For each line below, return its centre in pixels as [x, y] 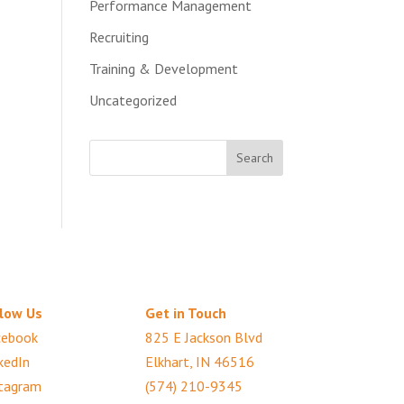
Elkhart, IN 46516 [200, 361]
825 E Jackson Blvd [204, 337]
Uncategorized [133, 100]
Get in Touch [186, 312]
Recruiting [119, 37]
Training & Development [163, 69]
